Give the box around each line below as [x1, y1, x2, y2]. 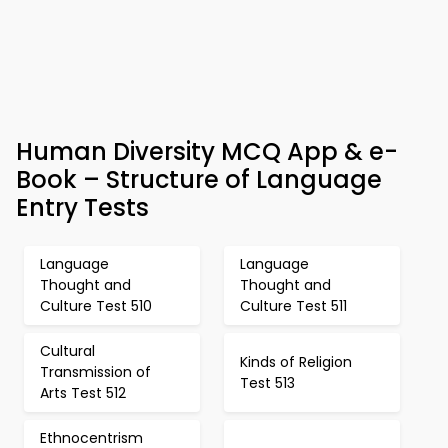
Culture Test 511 [240, 296, 347, 316]
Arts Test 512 [40, 383, 126, 403]
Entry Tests [16, 191, 149, 224]
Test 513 [240, 372, 295, 393]
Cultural [40, 341, 95, 361]
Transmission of [40, 362, 151, 382]
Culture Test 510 [40, 296, 152, 316]
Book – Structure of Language [16, 163, 382, 196]
